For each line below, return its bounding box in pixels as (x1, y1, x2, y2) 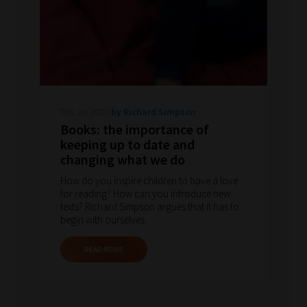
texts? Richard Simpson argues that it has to (60, 200, 240, 214)
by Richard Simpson (111, 106, 197, 119)
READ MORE (84, 244, 124, 254)
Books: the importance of (60, 121, 210, 138)
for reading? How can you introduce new (60, 187, 231, 201)
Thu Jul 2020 (60, 106, 112, 119)
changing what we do (60, 151, 186, 169)
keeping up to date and (60, 136, 195, 153)
